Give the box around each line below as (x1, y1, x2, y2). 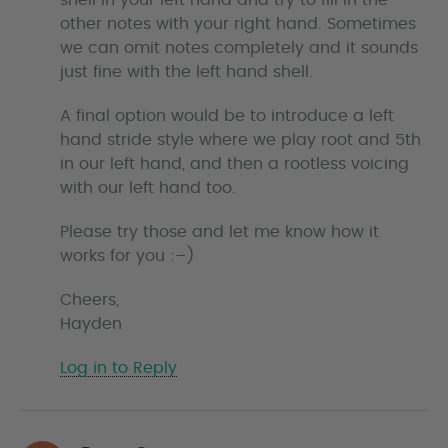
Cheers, (60, 292, 119, 309)
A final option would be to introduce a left (60, 108, 394, 125)
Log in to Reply (60, 360, 177, 377)
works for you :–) (60, 248, 195, 265)
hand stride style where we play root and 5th (60, 132, 421, 149)
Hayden (60, 316, 122, 333)
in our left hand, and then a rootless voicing (60, 156, 409, 173)
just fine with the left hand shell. (60, 64, 313, 81)
